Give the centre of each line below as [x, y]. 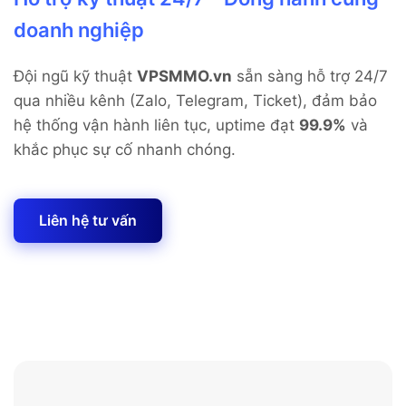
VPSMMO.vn [184, 77]
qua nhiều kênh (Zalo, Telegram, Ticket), [163, 101]
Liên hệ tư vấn [88, 221]
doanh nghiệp [79, 30]
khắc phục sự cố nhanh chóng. [125, 150]
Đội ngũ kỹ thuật [75, 77]
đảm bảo [344, 101]
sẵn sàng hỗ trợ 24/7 [310, 77]
